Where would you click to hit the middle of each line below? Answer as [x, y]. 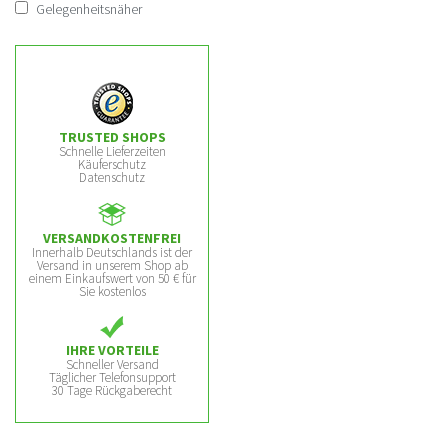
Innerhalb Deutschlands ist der [112, 252]
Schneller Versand [112, 364]
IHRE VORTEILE [112, 350]
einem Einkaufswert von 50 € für [112, 278]
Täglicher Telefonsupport [112, 377]
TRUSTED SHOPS [112, 137]
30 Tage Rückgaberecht [112, 390]
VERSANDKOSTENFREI [112, 238]
